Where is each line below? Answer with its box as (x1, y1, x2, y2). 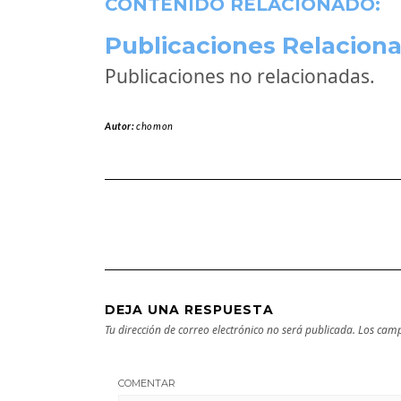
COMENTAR (118, 377, 175, 389)
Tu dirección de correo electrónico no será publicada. (105, 322, 355, 337)
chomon (136, 120, 174, 132)
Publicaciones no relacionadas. (105, 64, 375, 89)
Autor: (105, 120, 137, 132)
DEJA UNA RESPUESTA (105, 302, 274, 318)
